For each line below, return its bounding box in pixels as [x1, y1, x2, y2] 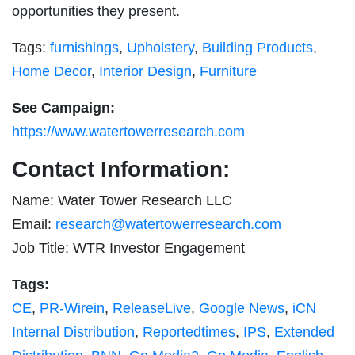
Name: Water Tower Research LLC [12, 192, 232, 208]
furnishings [50, 39, 119, 55]
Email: [12, 216, 55, 232]
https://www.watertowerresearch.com [12, 123, 245, 139]
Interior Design [99, 63, 192, 79]
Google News [199, 300, 284, 316]
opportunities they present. [12, 2, 180, 19]
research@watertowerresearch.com [55, 216, 281, 232]
